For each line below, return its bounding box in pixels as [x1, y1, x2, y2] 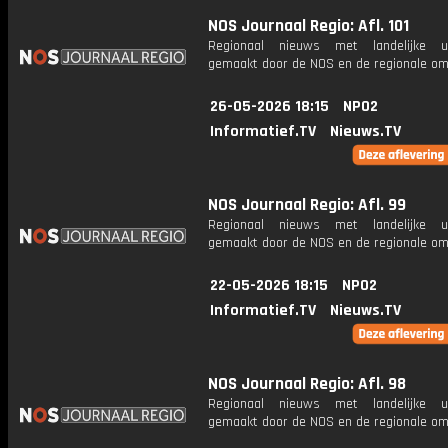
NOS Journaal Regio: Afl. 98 [208, 373, 406, 395]
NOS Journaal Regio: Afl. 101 [208, 15, 409, 37]
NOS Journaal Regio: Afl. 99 [208, 194, 406, 216]
